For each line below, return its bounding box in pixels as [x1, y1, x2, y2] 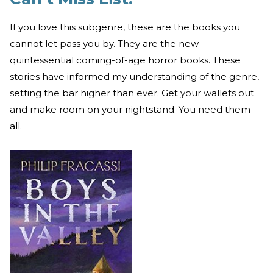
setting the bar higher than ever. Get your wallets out [10, 87, 254, 99]
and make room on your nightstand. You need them [10, 104, 250, 116]
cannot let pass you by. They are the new [10, 38, 199, 50]
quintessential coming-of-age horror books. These [10, 54, 241, 66]
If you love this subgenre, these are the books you [10, 21, 240, 34]
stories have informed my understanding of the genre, [10, 71, 259, 83]
